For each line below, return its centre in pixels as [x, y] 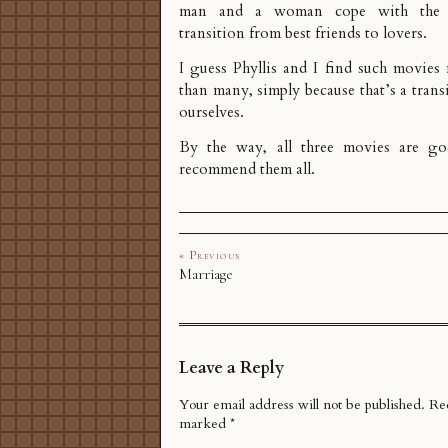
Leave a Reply [231, 367]
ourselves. [211, 113]
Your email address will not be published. [302, 405]
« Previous [210, 255]
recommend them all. [247, 170]
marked [204, 424]
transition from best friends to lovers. [303, 34]
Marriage [206, 274]
